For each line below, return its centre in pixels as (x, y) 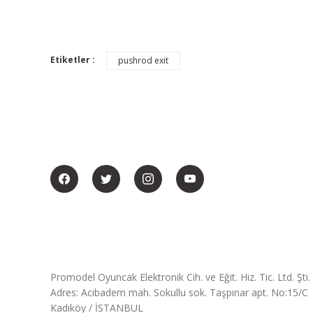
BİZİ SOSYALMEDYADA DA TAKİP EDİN (152, 148)
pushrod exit (143, 60)
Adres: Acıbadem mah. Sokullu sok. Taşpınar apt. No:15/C (179, 292)
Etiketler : (73, 60)
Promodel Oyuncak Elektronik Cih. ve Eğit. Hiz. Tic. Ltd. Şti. (180, 277)
